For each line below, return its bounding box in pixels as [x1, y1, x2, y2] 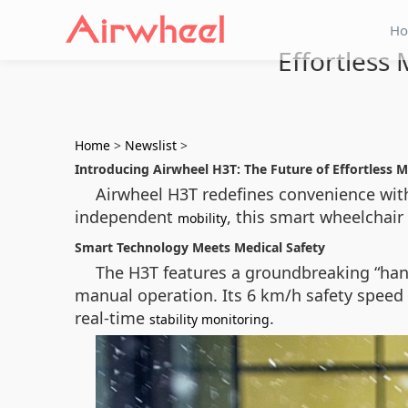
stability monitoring [149, 311, 270, 328]
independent [75, 206, 178, 228]
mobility [178, 209, 227, 227]
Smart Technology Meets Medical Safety [75, 239, 325, 256]
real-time [75, 307, 149, 329]
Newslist [125, 137, 177, 154]
